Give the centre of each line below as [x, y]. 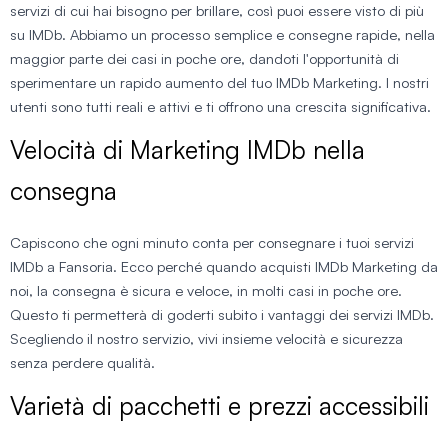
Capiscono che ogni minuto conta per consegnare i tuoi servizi [212, 242]
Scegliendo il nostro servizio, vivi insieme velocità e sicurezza [206, 338]
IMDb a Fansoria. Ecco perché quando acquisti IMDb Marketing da [224, 266]
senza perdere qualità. [82, 362]
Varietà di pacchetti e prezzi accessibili [219, 405]
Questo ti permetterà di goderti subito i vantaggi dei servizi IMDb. [222, 314]
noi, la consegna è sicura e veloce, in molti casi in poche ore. [206, 290]
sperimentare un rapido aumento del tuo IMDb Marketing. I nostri [219, 82]
